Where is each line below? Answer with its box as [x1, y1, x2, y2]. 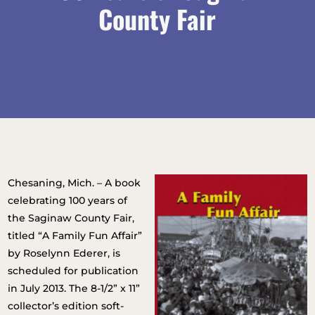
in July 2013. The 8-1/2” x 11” [8, 282, 141, 295]
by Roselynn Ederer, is [8, 247, 121, 259]
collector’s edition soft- [8, 300, 124, 312]
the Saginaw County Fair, [8, 212, 135, 224]
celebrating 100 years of [8, 194, 128, 207]
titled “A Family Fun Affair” [8, 229, 143, 242]
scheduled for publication [8, 264, 139, 277]
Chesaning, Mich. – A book [8, 176, 141, 189]
